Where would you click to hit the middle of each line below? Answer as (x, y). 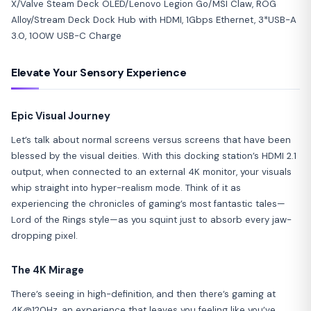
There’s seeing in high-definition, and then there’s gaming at (143, 294)
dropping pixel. (44, 235)
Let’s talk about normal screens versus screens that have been (151, 140)
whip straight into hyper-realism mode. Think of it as (126, 187)
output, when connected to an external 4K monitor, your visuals (151, 171)
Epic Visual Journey (61, 116)
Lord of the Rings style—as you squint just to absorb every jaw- (151, 219)
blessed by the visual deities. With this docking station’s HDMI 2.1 (154, 155)
